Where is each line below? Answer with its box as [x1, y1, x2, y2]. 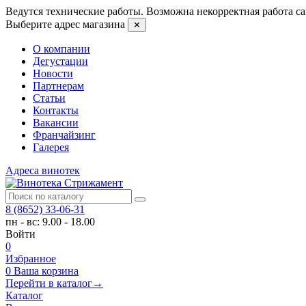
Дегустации [33, 55, 88, 67]
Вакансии [33, 117, 79, 128]
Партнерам [33, 80, 84, 92]
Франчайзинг [33, 129, 96, 141]
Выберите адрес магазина [5, 18, 125, 30]
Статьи [33, 92, 66, 104]
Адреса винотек [5, 165, 80, 176]
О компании [33, 43, 90, 55]
